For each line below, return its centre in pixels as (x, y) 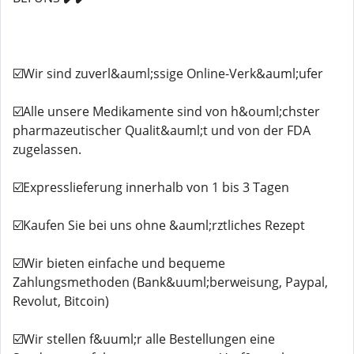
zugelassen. (47, 149)
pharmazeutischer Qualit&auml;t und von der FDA (162, 130)
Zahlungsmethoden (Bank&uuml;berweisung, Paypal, (170, 282)
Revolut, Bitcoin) (61, 301)
